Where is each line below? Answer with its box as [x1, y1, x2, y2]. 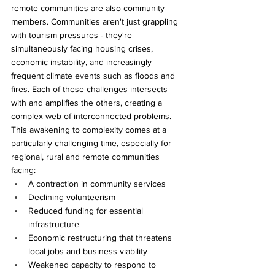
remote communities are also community [11, 2, 167, 13]
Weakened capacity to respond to [28, 259, 158, 269]
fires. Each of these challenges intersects [11, 83, 170, 94]
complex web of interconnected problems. [11, 110, 174, 121]
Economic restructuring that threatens [28, 232, 174, 242]
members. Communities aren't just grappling [11, 16, 180, 26]
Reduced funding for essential [28, 205, 145, 215]
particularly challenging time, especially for [11, 137, 174, 148]
